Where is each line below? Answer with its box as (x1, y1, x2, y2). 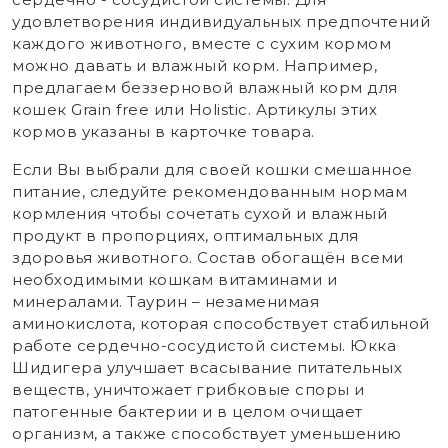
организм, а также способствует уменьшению (12, 423, 402, 443)
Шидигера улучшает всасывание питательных (12, 357, 402, 377)
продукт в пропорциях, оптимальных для (12, 225, 359, 245)
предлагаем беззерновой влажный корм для (12, 77, 398, 97)
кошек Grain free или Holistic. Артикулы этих (12, 99, 377, 119)
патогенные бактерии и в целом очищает (12, 401, 363, 421)
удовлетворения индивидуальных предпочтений (12, 11, 430, 31)
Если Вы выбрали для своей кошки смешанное (12, 159, 413, 179)
